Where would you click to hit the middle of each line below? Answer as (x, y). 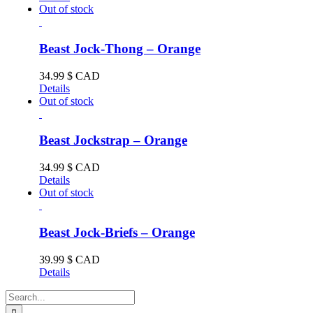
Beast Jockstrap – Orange (113, 140)
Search (20, 295)
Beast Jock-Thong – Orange (120, 49)
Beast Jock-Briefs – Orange (117, 232)
